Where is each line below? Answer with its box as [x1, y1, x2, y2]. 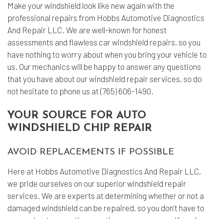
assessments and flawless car [7, 37, 112, 47]
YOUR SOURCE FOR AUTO [7, 110, 146, 121]
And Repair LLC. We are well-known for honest [7, 25, 167, 35]
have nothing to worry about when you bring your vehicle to [7, 49, 207, 59]
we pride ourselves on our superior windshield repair [7, 178, 186, 188]
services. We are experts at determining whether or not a [7, 191, 204, 200]
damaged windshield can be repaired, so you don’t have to [7, 203, 204, 213]
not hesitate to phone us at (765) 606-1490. [7, 86, 153, 96]
